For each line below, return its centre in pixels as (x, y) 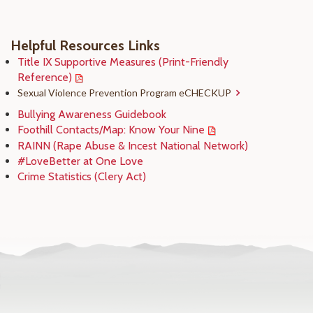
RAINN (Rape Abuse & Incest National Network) (133, 146)
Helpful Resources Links (85, 45)
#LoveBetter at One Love (80, 161)
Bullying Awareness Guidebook (92, 114)
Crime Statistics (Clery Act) (82, 176)
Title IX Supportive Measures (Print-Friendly (123, 62)
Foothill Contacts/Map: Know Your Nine (111, 130)
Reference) (45, 77)
